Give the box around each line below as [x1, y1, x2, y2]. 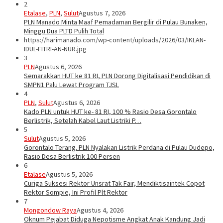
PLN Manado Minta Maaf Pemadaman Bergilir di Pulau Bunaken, [24, 17, 208, 27]
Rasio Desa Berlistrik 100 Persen [24, 152, 120, 161]
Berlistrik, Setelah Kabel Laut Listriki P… [24, 116, 141, 125]
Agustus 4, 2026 [77, 206, 123, 215]
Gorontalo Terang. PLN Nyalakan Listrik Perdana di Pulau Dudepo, [24, 143, 215, 152]
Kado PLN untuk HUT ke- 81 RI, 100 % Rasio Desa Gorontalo [24, 107, 197, 116]
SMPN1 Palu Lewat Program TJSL [24, 80, 119, 90]
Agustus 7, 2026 [79, 8, 125, 18]
